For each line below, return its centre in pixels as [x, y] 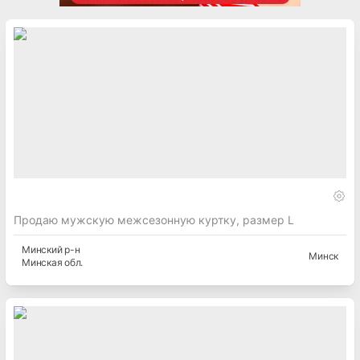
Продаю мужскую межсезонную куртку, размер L [154, 220]
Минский [42, 250]
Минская [42, 263]
